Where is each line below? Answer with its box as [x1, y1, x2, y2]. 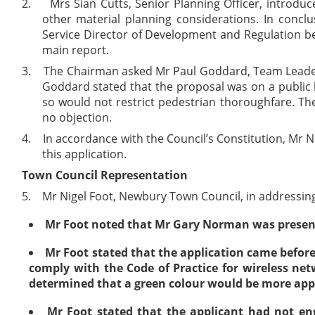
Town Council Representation [22, 167, 188, 183]
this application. [41, 146, 127, 162]
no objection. [41, 109, 112, 125]
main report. [41, 41, 109, 58]
